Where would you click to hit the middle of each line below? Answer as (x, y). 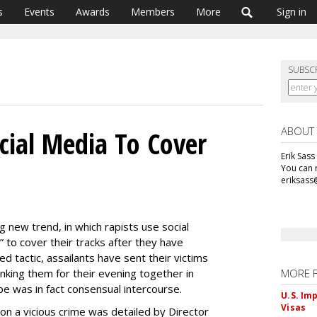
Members (153, 12)
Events (39, 12)
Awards (93, 12)
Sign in (292, 12)
